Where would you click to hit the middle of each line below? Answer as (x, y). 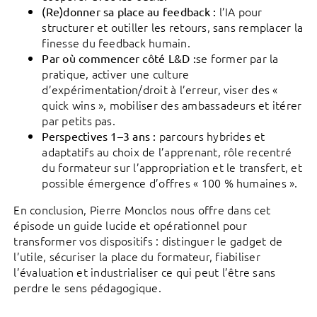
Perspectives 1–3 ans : (99, 136)
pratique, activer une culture (116, 74)
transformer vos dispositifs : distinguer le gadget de (148, 241)
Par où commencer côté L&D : (119, 58)
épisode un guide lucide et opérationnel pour (130, 225)
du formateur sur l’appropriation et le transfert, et (172, 167)
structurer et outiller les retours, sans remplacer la (173, 27)
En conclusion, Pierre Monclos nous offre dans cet (142, 209)
